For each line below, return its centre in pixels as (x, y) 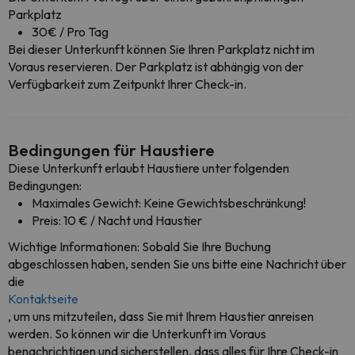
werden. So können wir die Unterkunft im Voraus (137, 334)
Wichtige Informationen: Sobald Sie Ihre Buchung (139, 246)
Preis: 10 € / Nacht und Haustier (117, 220)
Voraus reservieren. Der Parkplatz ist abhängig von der (156, 67)
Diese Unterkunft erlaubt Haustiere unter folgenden (149, 168)
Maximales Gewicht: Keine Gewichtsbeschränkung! (169, 203)
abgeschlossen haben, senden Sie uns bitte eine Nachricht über (177, 264)
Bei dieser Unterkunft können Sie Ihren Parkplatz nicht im (161, 49)
